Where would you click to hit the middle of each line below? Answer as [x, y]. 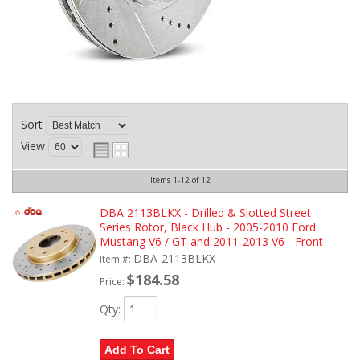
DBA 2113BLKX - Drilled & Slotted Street [205, 213]
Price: [113, 282]
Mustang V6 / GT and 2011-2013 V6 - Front [211, 241]
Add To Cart [137, 350]
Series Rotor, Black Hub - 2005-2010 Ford [207, 227]
